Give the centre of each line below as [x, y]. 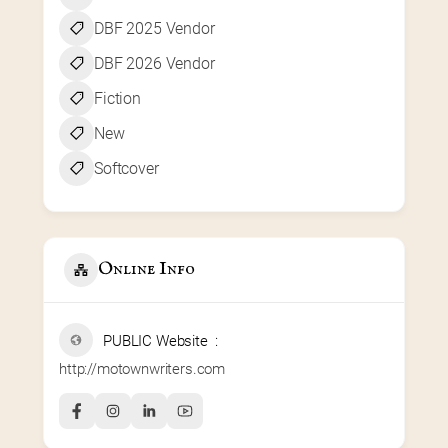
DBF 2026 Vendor [154, 63]
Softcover [126, 168]
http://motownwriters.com [142, 368]
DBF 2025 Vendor [154, 28]
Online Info [146, 270]
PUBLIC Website [155, 340]
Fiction [117, 98]
